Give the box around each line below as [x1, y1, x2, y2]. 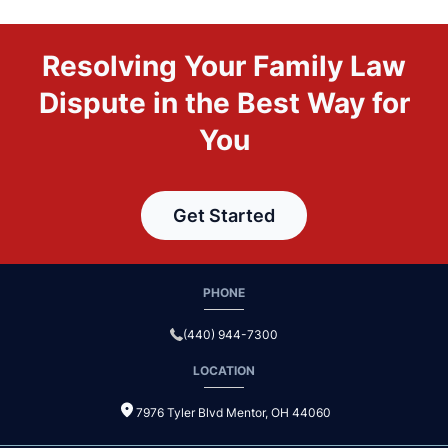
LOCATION [193, 363, 255, 378]
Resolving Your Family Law [42, 49, 406, 83]
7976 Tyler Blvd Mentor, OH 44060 [135, 405, 331, 420]
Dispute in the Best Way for [38, 86, 410, 120]
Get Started [173, 205, 275, 226]
